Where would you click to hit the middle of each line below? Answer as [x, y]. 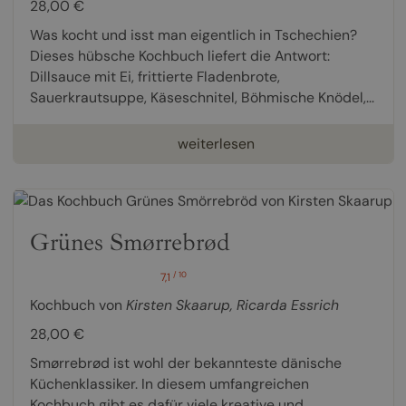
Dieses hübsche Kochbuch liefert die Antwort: [179, 55]
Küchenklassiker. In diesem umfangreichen [169, 384]
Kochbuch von [77, 305]
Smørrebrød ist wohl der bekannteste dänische [185, 363]
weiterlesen [216, 143]
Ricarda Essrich [287, 305]
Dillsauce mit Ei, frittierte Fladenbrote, [155, 76]
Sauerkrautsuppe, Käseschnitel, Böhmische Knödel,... [202, 97]
